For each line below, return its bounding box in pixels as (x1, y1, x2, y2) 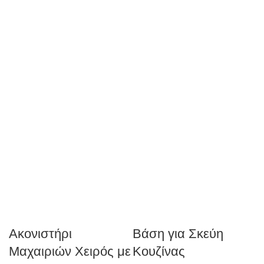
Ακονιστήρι (9, 225, 72, 243)
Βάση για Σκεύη (133, 225, 223, 243)
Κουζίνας (133, 242, 185, 260)
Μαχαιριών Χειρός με (9, 242, 131, 260)
